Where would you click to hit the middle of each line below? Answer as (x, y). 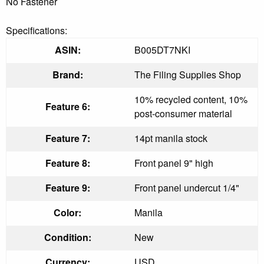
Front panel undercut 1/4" (187, 187)
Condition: (67, 237)
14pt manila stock (171, 138)
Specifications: (37, 30)
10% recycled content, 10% (191, 99)
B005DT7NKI (162, 49)
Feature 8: (67, 163)
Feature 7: (67, 138)
